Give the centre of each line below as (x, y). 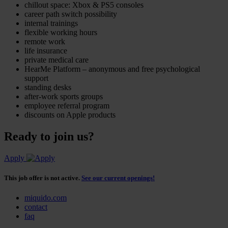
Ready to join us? (49, 136)
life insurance (46, 50)
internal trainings (51, 23)
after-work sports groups (64, 96)
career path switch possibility (71, 14)
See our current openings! (118, 178)
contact (36, 207)
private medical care (56, 60)
